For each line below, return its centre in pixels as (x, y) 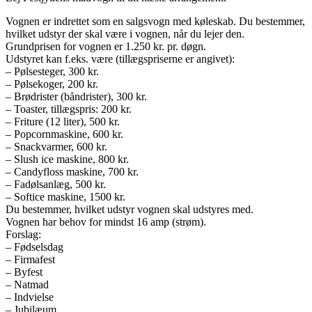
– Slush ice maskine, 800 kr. (67, 159)
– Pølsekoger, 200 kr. (52, 84)
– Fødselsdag (34, 247)
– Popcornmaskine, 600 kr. (64, 134)
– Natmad (27, 284)
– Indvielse (30, 297)
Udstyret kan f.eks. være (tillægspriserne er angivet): (120, 58)
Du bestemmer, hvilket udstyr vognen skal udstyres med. (130, 209)
